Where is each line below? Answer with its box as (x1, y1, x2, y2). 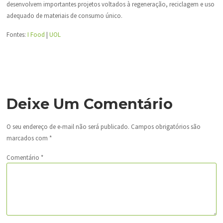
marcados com (6, 134, 49, 142)
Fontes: (6, 30, 27, 38)
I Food (27, 30, 45, 38)
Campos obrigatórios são (130, 122, 201, 131)
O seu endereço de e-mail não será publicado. (6, 122, 129, 131)
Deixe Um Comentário (6, 95, 173, 113)
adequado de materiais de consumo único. (6, 11, 122, 20)
